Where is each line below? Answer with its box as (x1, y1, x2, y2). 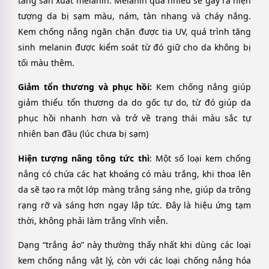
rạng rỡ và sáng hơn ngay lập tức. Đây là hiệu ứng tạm (18, 199, 251, 211)
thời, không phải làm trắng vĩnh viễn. (18, 214, 168, 226)
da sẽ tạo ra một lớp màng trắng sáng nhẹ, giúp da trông (18, 183, 251, 195)
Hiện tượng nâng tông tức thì (18, 152, 150, 164)
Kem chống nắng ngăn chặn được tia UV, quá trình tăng (18, 25, 251, 37)
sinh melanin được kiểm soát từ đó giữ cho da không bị (18, 41, 251, 53)
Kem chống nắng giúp (152, 81, 252, 93)
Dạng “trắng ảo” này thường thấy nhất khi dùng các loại (18, 239, 251, 251)
